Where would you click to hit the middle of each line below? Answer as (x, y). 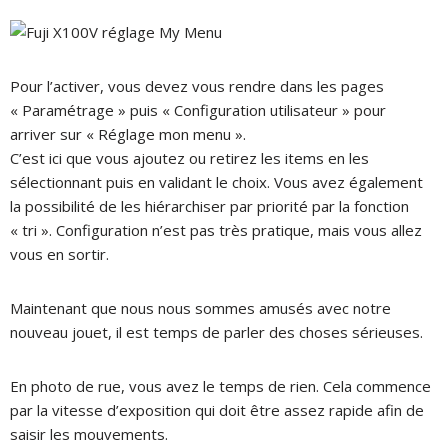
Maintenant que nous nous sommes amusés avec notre (200, 307)
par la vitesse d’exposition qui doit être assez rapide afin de (217, 409)
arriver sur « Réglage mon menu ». (128, 133)
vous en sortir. (59, 253)
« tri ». (33, 229)
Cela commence (377, 385)
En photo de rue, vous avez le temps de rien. (166, 385)
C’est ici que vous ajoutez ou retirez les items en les (189, 157)
